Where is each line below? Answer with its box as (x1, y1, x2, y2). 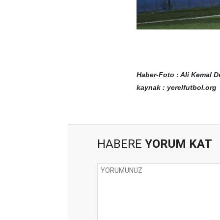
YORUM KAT (142, 137, 212, 151)
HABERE (97, 137, 142, 151)
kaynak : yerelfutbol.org (137, 83, 217, 92)
